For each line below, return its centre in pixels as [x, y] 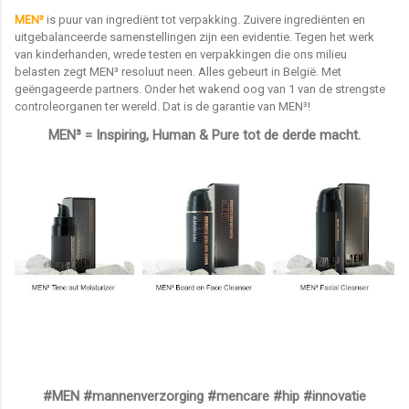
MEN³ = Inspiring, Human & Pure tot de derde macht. [204, 136]
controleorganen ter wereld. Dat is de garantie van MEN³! [163, 107]
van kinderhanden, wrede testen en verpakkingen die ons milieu [181, 55]
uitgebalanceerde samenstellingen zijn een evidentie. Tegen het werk [194, 37]
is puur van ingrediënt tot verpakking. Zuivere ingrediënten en [204, 20]
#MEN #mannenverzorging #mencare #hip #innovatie [204, 397]
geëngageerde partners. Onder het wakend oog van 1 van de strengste [200, 89]
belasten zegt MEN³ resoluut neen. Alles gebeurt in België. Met [178, 72]
